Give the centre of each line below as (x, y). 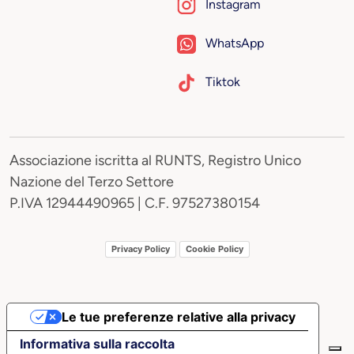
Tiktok (223, 81)
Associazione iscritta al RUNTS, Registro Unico (155, 160)
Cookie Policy (214, 249)
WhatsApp (235, 43)
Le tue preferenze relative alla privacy (178, 316)
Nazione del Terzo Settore (93, 181)
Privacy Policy (140, 249)
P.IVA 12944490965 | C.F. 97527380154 (135, 203)
